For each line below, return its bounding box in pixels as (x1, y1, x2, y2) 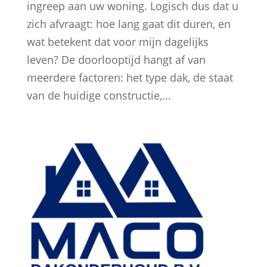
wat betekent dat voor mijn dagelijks (26, 35, 209, 49)
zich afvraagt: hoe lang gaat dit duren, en (26, 17, 231, 32)
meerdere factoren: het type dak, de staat (26, 70, 233, 85)
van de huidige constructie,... (26, 88, 171, 103)
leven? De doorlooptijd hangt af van (26, 52, 206, 67)
